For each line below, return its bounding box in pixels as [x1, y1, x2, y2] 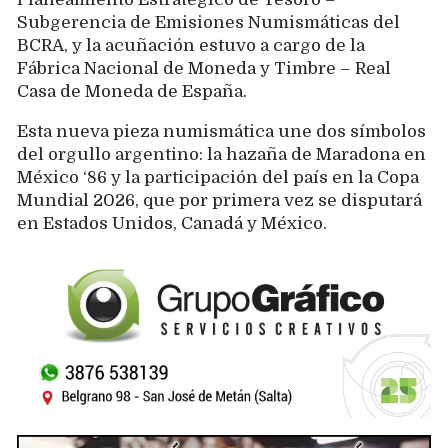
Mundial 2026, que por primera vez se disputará [17, 191, 422, 211]
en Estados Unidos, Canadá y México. [17, 214, 327, 234]
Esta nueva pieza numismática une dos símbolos [17, 122, 426, 142]
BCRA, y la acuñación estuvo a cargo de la [17, 36, 365, 56]
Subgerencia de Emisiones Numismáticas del [17, 13, 400, 33]
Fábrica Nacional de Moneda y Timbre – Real [17, 59, 391, 79]
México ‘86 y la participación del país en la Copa [17, 168, 419, 188]
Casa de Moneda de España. [17, 82, 247, 102]
